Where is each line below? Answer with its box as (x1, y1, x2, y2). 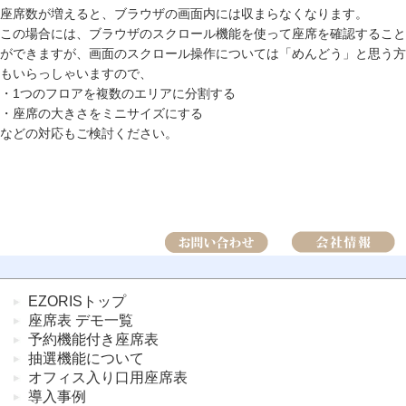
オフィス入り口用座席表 (28, 370, 188, 386)
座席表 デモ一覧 (28, 313, 133, 329)
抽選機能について (28, 351, 144, 367)
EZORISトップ (28, 294, 126, 310)
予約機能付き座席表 (28, 332, 159, 348)
